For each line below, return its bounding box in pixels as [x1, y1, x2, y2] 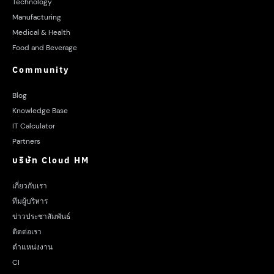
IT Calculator [12, 120, 55, 131]
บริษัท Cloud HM [12, 154, 89, 166]
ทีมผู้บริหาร [12, 196, 48, 206]
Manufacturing [12, 12, 61, 22]
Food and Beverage [12, 42, 77, 53]
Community [12, 64, 69, 75]
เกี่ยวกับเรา [12, 180, 47, 191]
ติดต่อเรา [12, 226, 42, 237]
